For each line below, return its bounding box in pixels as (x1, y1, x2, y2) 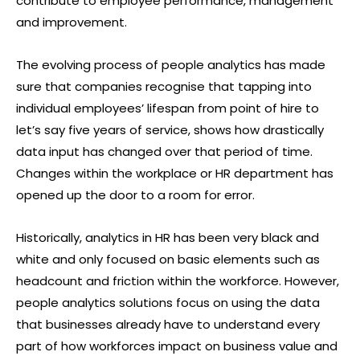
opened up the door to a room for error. (16, 186, 255, 203)
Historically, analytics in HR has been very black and (16, 229, 319, 246)
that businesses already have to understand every (16, 316, 320, 333)
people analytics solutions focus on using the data (16, 294, 320, 311)
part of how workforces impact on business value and (16, 337, 337, 354)
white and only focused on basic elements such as (16, 251, 320, 268)
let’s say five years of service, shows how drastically (16, 121, 324, 138)
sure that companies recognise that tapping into (16, 78, 312, 95)
